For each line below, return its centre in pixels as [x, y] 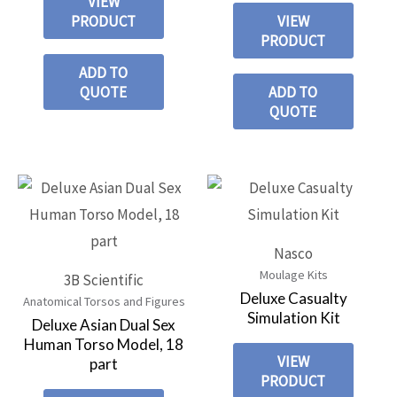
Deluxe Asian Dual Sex [104, 325]
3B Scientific [104, 280]
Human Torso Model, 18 [104, 345]
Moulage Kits [293, 275]
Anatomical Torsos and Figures [104, 301]
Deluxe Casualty [293, 299]
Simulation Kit [293, 318]
